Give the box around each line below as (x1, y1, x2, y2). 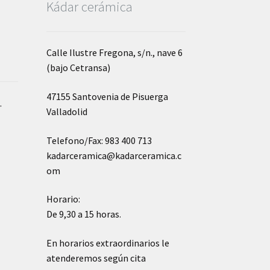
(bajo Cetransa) (46, 61, 110, 74)
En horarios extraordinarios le (46, 236, 169, 249)
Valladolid (46, 105, 87, 118)
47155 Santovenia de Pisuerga (46, 90, 168, 102)
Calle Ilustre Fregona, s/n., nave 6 (46, 46, 183, 59)
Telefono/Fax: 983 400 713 (46, 134, 152, 146)
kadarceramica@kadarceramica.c (46, 149, 181, 162)
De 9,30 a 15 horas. (46, 208, 121, 221)
